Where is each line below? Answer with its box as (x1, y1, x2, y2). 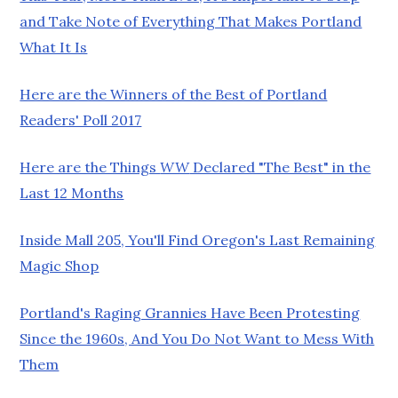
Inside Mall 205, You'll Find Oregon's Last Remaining (20, 230, 376, 249)
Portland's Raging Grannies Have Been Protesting (20, 303, 361, 322)
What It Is (20, 37, 88, 56)
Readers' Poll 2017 (20, 110, 142, 129)
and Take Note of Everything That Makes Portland (20, 12, 362, 30)
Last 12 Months (20, 183, 124, 202)
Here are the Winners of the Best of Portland (20, 84, 328, 103)
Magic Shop (20, 256, 99, 275)
